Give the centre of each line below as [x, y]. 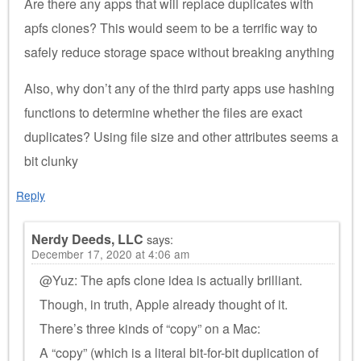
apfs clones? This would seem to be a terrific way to [171, 27]
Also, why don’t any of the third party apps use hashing [179, 88]
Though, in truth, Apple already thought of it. [164, 304]
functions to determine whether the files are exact [163, 112]
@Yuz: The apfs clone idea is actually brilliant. [171, 280]
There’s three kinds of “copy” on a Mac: [150, 328]
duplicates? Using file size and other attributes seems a [181, 136]
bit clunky [51, 160]
